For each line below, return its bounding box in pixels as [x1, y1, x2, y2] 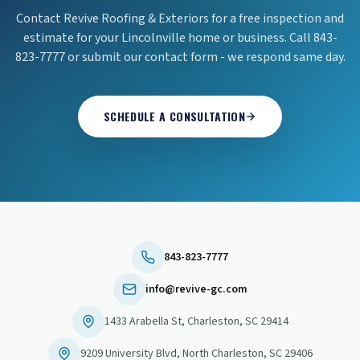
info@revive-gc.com [145, 281, 247, 297]
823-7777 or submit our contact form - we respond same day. [14, 48, 346, 66]
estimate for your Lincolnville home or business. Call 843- [22, 29, 337, 47]
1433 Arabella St [104, 313, 182, 329]
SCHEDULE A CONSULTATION [103, 108, 246, 125]
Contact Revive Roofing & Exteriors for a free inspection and [16, 10, 344, 27]
